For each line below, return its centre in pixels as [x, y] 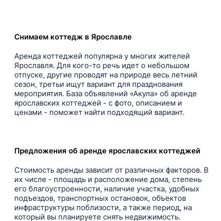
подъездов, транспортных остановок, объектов [100, 198]
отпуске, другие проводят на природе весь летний [106, 75]
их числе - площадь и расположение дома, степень [108, 179]
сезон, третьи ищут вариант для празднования [98, 84]
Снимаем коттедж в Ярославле [73, 37]
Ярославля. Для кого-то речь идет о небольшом [102, 65]
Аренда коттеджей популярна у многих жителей [102, 56]
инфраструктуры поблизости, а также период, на [103, 207]
